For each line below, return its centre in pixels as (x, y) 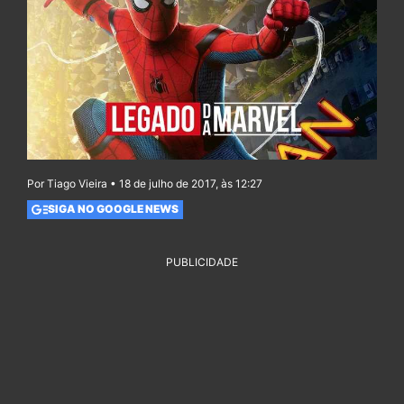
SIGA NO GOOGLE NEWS (113, 209)
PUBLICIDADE (202, 262)
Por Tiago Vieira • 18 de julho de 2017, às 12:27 (145, 183)
